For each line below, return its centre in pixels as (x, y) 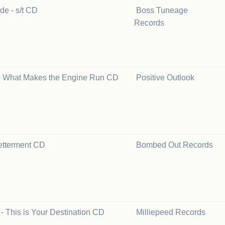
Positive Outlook (165, 78)
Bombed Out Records (175, 145)
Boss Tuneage (162, 10)
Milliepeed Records (171, 212)
